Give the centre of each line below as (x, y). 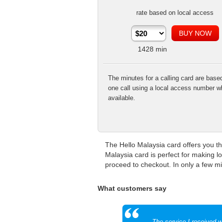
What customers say (132, 188)
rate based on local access (175, 13)
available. (122, 98)
